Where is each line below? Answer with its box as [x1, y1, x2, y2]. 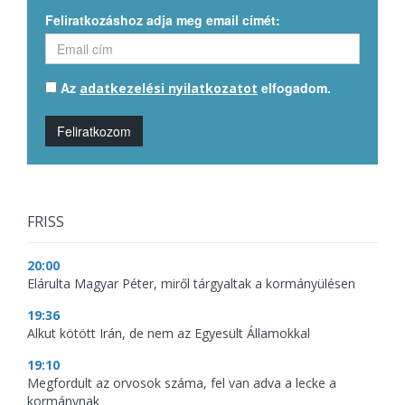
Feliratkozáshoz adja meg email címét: [45, 11, 280, 30]
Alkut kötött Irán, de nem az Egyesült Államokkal [27, 325, 310, 343]
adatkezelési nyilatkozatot [80, 80, 258, 98]
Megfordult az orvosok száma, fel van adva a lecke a [27, 374, 336, 392]
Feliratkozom [57, 122, 131, 141]
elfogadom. [258, 79, 331, 98]
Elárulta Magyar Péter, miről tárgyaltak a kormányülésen [27, 275, 355, 293]
